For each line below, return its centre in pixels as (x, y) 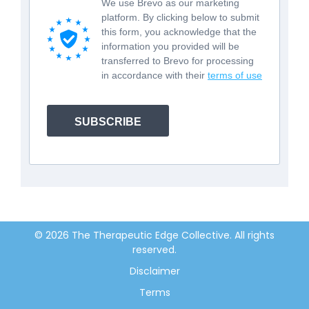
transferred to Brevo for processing (178, 60)
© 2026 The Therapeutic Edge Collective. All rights (154, 235)
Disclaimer (154, 271)
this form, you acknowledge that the (179, 31)
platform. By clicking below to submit (180, 17)
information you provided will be (170, 46)
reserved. (154, 249)
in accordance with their (154, 75)
